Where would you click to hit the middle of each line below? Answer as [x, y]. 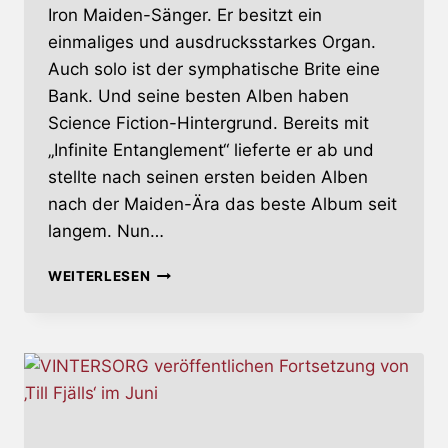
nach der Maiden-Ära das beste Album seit [222, 204]
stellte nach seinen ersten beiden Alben [208, 177]
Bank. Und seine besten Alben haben [198, 96]
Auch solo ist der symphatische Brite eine [214, 69]
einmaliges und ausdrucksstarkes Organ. [212, 42]
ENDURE [179, 271]
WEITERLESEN [99, 276]
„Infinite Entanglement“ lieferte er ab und [211, 150]
